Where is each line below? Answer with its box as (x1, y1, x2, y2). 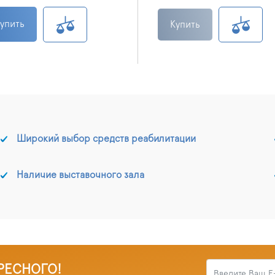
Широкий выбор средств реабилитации (16, 133, 196, 144)
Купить (170, 19, 200, 29)
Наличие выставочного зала (16, 169, 144, 180)
